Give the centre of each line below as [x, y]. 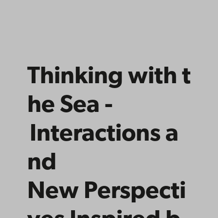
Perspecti [135, 192]
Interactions [95, 134]
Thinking [75, 77]
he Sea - [70, 106]
